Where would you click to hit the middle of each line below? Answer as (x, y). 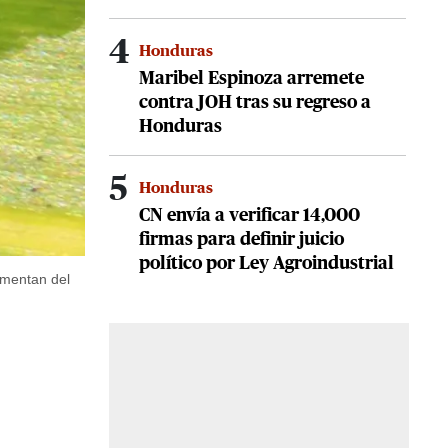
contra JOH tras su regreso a (255, 103)
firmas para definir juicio (241, 240)
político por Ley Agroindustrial (266, 264)
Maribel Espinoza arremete (251, 79)
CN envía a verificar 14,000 (249, 216)
